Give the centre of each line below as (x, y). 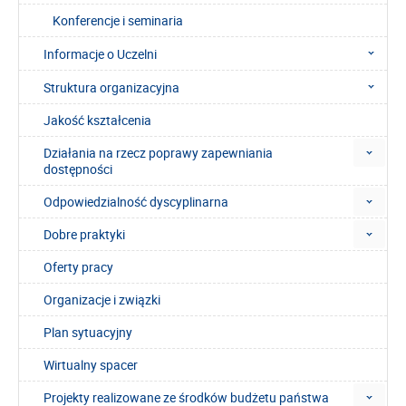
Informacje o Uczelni (100, 53)
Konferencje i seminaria (118, 20)
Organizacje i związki (102, 299)
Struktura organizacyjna (111, 87)
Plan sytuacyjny (88, 332)
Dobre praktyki (84, 234)
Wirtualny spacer (91, 364)
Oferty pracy (78, 266)
